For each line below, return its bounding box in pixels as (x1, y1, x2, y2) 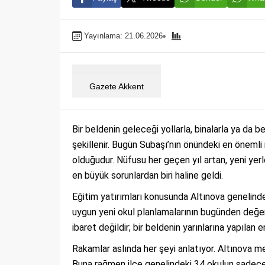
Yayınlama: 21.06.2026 (84, 31, 163, 40)
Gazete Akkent (89, 82, 144, 91)
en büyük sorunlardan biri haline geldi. (72, 170, 223, 181)
